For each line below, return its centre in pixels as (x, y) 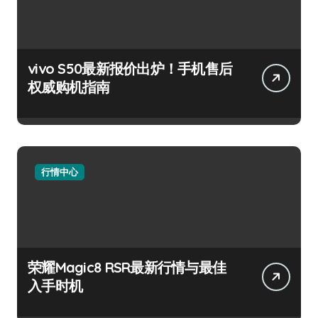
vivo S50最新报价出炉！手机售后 (130, 69)
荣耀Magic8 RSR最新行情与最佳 (127, 268)
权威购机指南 (69, 87)
